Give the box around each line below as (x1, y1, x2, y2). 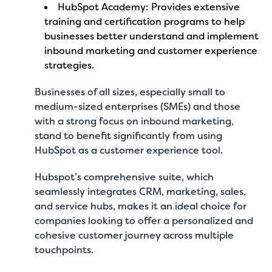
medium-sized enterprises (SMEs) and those (35, 100, 241, 113)
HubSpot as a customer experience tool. (35, 144, 226, 157)
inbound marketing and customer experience (44, 44, 258, 57)
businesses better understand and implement (44, 30, 259, 42)
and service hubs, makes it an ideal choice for (35, 200, 247, 212)
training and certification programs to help (44, 15, 245, 28)
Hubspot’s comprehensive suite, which (35, 171, 214, 183)
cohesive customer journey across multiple (35, 229, 234, 242)
